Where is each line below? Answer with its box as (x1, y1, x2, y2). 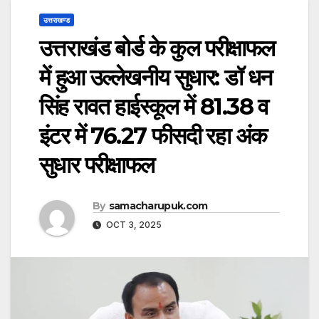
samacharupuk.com (108, 199, 208, 213)
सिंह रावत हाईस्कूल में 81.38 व (39, 93, 268, 121)
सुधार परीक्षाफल (39, 151, 155, 179)
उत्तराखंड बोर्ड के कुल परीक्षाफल (39, 34, 275, 63)
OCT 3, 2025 (104, 219, 162, 231)
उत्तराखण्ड (43, 16, 70, 25)
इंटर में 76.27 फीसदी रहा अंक (39, 122, 267, 150)
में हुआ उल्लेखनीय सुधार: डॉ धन (39, 63, 272, 92)
